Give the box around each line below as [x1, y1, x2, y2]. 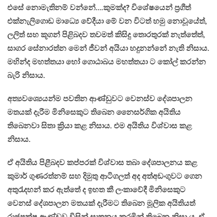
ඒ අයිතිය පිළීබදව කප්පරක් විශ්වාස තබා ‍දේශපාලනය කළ [7, 158, 197, 168]
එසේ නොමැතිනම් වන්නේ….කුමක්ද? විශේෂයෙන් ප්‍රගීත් [7, 3, 191, 13]
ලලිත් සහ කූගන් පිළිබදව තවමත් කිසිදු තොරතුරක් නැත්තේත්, [7, 30, 205, 40]
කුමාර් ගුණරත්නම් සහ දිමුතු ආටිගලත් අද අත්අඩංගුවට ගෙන [7, 171, 202, 181]
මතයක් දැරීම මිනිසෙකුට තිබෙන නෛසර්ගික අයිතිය [7, 108, 181, 117]
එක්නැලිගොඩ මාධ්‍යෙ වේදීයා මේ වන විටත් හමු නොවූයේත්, [7, 16, 207, 26]
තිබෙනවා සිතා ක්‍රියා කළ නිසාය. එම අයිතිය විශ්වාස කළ [7, 121, 192, 131]
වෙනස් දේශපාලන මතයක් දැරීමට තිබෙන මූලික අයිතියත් [7, 199, 195, 208]
